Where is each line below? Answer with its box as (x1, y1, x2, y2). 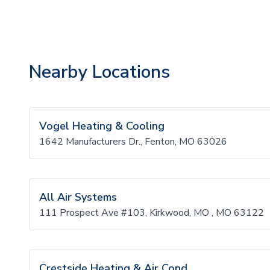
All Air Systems (39, 190, 117, 204)
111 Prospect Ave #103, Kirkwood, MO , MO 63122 (39, 206, 264, 219)
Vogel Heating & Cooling (39, 119, 165, 133)
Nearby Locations (29, 60, 170, 84)
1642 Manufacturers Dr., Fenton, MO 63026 (39, 135, 227, 148)
